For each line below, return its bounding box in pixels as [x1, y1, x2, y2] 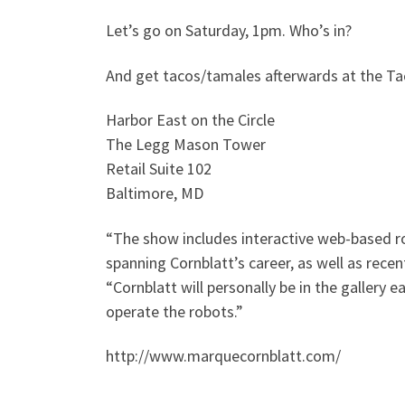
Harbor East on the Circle [106, 109, 275, 131]
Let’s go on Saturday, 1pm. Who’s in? [106, 20, 352, 42]
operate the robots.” [106, 300, 243, 322]
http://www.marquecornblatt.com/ [106, 345, 341, 367]
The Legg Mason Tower [106, 134, 266, 155]
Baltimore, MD [106, 183, 203, 204]
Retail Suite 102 [106, 158, 212, 180]
